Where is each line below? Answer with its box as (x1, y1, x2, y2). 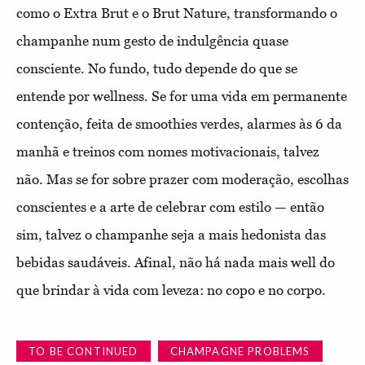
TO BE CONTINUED (29, 344, 139, 358)
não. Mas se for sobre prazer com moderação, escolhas (16, 170, 349, 187)
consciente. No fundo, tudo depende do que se (16, 59, 297, 77)
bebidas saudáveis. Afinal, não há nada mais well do (16, 253, 335, 270)
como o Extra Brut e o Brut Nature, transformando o (16, 4, 337, 21)
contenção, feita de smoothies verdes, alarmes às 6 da (16, 115, 342, 132)
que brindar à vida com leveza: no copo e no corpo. (16, 281, 326, 298)
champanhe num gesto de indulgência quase (16, 32, 288, 49)
